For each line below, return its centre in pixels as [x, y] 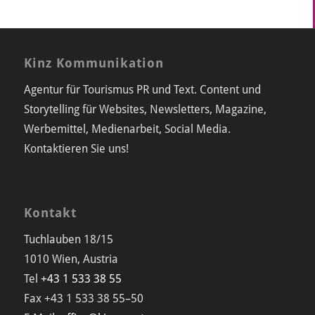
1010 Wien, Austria [71, 259]
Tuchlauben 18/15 [68, 240]
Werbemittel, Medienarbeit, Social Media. [127, 129]
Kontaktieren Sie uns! [76, 148]
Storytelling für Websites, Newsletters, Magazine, [145, 109]
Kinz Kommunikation [94, 64]
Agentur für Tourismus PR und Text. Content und [142, 89]
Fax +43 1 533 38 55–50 [83, 299]
